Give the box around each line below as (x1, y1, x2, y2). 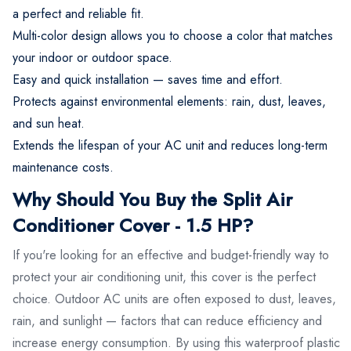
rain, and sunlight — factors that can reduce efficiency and (13, 311, 322, 330)
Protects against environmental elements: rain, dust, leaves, (13, 92, 326, 110)
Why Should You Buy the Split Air (13, 185, 292, 213)
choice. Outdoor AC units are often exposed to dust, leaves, (13, 289, 336, 308)
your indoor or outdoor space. (13, 48, 172, 67)
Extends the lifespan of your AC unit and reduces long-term (13, 136, 327, 154)
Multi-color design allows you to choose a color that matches (13, 26, 333, 45)
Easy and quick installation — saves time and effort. (13, 70, 283, 89)
